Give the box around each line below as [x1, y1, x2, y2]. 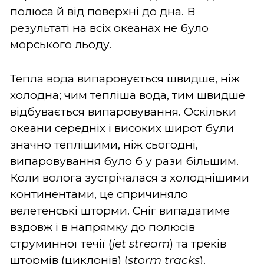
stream [126, 236, 170, 250]
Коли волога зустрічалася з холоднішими [10, 170, 249, 184]
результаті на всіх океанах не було [10, 21, 209, 35]
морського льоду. [10, 37, 112, 51]
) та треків [170, 236, 226, 250]
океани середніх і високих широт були [10, 121, 234, 135]
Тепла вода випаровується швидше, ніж [10, 71, 240, 85]
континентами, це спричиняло [10, 187, 188, 201]
